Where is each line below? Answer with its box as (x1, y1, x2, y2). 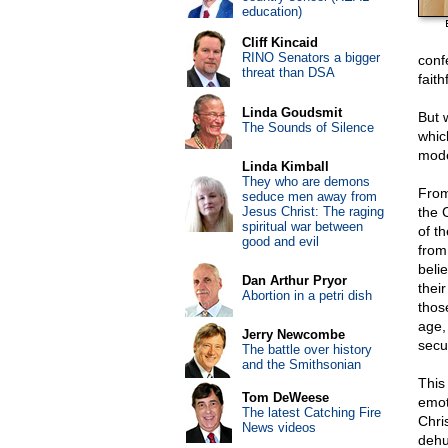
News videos (241, 420, 316, 435)
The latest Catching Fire (241, 405, 381, 420)
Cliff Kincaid (241, 35, 318, 50)
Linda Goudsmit (241, 105, 342, 120)
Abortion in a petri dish (241, 288, 372, 303)
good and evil (241, 234, 319, 249)
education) (241, 4, 302, 19)
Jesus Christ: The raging (241, 204, 384, 219)
